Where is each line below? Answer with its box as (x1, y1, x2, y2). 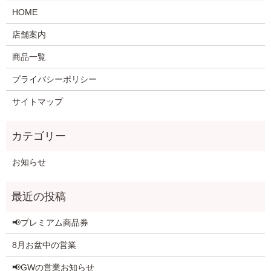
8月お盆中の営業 (11, 240, 76, 250)
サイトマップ (11, 97, 63, 107)
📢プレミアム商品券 (11, 218, 88, 228)
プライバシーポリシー (11, 74, 97, 85)
